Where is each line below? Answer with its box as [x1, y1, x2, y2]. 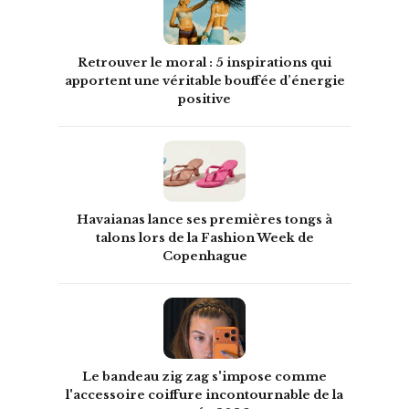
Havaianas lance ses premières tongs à [77, 212, 332, 228]
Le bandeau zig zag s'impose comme [82, 369, 327, 385]
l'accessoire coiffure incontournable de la [66, 387, 343, 404]
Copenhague [162, 248, 247, 265]
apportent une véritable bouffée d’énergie [64, 73, 345, 89]
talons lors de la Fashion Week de [95, 230, 314, 246]
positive [178, 91, 231, 108]
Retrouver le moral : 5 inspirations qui [78, 55, 331, 71]
